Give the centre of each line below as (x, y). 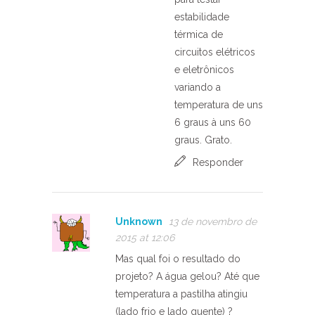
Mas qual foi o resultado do (178, 258)
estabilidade (202, 17)
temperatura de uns (219, 104)
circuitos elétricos (215, 52)
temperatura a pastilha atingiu (181, 294)
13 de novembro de (213, 221)
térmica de (199, 34)
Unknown (139, 221)
